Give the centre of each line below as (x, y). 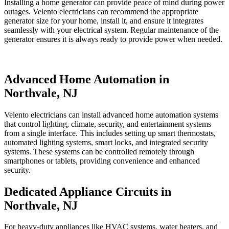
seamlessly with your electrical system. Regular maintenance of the (111, 30)
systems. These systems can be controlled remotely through (99, 151)
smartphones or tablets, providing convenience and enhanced (102, 161)
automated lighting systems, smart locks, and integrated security (106, 142)
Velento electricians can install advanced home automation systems (111, 114)
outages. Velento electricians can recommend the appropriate (101, 11)
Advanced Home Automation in (87, 79)
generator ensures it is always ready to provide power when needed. (113, 39)
